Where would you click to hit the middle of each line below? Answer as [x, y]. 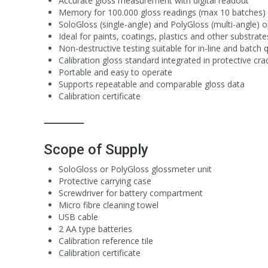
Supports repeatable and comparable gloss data [152, 84]
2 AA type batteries [95, 229]
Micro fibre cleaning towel [109, 205]
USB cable [78, 217]
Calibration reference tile [106, 240]
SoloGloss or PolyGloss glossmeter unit [135, 169]
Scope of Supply [96, 149]
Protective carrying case [105, 181]
